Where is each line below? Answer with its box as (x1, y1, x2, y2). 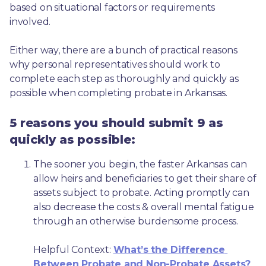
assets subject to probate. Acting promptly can (33, 186, 249, 198)
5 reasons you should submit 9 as (9, 115, 223, 130)
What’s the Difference (113, 243, 225, 255)
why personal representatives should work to (9, 58, 220, 70)
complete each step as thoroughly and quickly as (9, 72, 239, 84)
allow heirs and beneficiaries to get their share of (33, 172, 256, 184)
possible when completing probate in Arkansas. (9, 87, 227, 99)
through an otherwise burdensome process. (33, 215, 238, 227)
